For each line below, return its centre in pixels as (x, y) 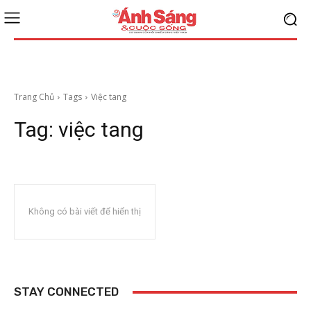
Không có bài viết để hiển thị (85, 211)
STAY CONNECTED (66, 292)
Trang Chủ (34, 97)
